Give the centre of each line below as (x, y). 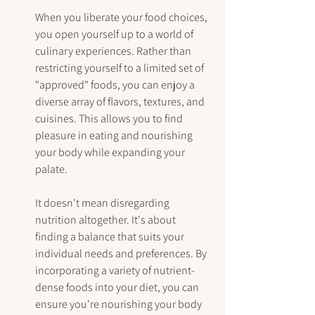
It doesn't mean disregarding (103, 203)
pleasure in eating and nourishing (115, 136)
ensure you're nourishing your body (120, 304)
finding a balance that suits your (111, 237)
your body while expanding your (111, 153)
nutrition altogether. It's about (107, 220)
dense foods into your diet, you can (118, 288)
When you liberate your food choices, (122, 18)
